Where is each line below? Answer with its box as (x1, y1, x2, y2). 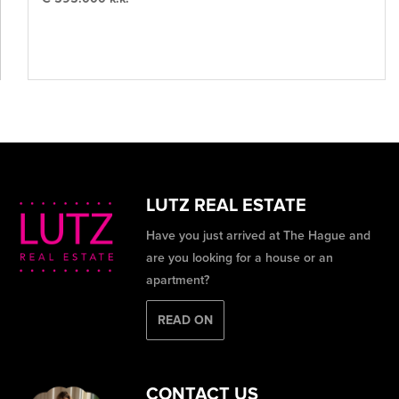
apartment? (146, 273, 210, 288)
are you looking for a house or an (146, 250, 334, 265)
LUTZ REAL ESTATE (146, 195, 307, 216)
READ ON (158, 313, 214, 328)
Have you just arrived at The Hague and (146, 228, 371, 243)
